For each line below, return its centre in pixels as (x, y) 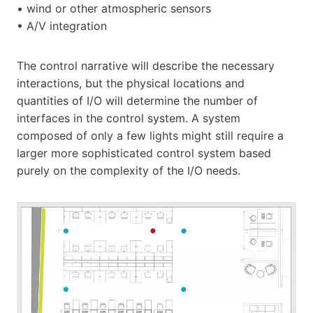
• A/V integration (62, 26)
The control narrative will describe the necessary (146, 66)
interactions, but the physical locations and (131, 83)
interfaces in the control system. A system (129, 118)
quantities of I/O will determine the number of (137, 101)
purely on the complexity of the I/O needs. (129, 171)
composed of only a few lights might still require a (150, 136)
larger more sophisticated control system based (144, 153)
